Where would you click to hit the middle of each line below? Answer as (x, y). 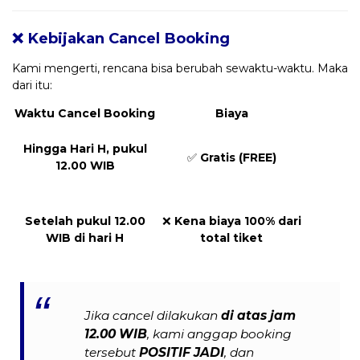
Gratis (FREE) (238, 157)
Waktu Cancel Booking (85, 113)
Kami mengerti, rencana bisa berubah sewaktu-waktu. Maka (180, 68)
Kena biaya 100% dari (237, 221)
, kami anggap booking (220, 334)
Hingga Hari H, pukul (85, 148)
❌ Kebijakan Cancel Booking (121, 38)
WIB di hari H (85, 237)
